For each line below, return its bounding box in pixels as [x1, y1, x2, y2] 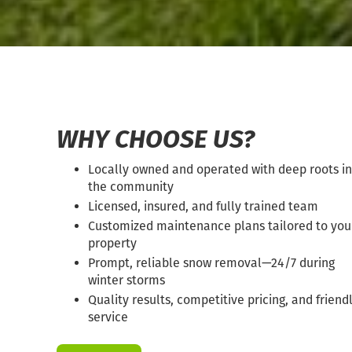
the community [88, 179, 174, 194]
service [88, 310, 128, 324]
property [88, 236, 137, 251]
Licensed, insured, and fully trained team [88, 199, 318, 214]
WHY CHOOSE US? [57, 124, 255, 154]
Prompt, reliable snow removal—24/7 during [88, 255, 335, 270]
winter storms [88, 273, 165, 288]
